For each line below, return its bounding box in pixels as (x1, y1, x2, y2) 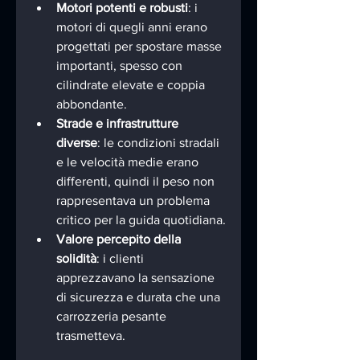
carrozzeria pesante (56, 309, 170, 323)
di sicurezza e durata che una (56, 289, 223, 304)
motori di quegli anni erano (56, 19, 211, 34)
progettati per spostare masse (56, 39, 225, 53)
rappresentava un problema (56, 193, 213, 207)
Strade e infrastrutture (56, 116, 182, 130)
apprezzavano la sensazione (56, 270, 218, 284)
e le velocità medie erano (56, 154, 202, 169)
